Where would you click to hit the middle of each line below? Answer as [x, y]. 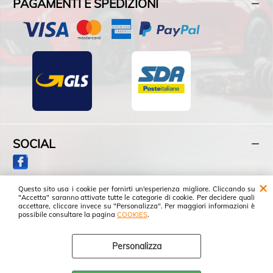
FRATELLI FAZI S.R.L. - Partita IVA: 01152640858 [136, 258]
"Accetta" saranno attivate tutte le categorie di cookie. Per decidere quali [136, 197]
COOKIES [132, 214]
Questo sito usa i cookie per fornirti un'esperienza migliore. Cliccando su [136, 189]
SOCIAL [34, 144]
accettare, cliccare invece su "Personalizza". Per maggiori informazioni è [136, 206]
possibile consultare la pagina [68, 214]
